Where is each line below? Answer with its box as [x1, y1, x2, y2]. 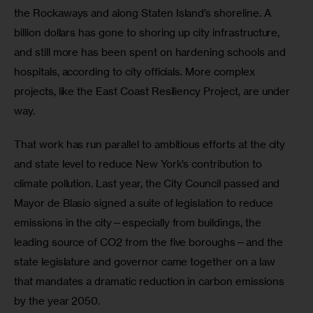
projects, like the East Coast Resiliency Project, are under [14, 85, 293, 99]
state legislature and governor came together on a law [14, 254, 278, 268]
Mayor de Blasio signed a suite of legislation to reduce [14, 196, 276, 210]
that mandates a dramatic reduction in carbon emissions [14, 274, 287, 288]
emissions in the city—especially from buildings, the [14, 215, 264, 229]
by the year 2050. [14, 293, 101, 307]
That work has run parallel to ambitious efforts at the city [14, 137, 289, 151]
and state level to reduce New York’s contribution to [14, 156, 265, 170]
